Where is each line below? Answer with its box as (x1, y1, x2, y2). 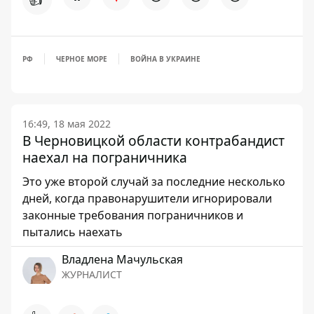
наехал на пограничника (22, 148, 187, 167)
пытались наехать (22, 224, 123, 240)
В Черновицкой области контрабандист (22, 131, 285, 150)
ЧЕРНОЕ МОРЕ (56, 54, 107, 64)
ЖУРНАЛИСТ (62, 268, 122, 281)
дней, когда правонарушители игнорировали (22, 191, 272, 206)
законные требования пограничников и (22, 207, 243, 223)
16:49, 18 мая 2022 (22, 117, 111, 130)
